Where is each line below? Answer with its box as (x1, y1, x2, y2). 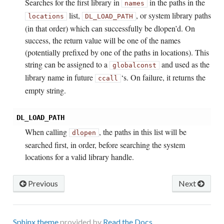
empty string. (24, 85, 66, 96)
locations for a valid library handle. (24, 151, 134, 162)
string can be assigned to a (24, 59, 109, 70)
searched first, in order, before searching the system (24, 139, 185, 150)
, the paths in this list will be (98, 126, 186, 137)
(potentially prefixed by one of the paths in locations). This (24, 47, 209, 58)
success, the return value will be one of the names (24, 35, 180, 46)
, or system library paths (135, 10, 211, 21)
